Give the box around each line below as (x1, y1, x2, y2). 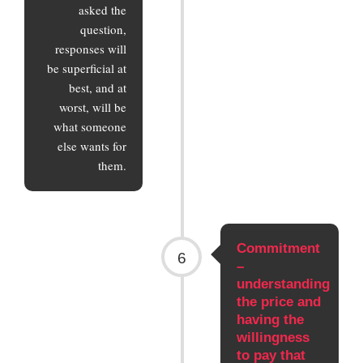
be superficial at (47, 59, 127, 76)
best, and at (69, 79, 127, 96)
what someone (53, 117, 127, 135)
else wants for (58, 137, 127, 154)
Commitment (236, 240, 320, 256)
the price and (236, 293, 321, 310)
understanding (236, 275, 330, 292)
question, (80, 20, 127, 37)
